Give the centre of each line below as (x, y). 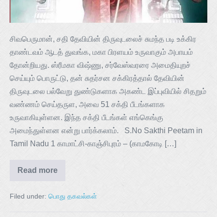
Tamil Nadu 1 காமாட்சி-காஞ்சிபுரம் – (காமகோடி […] (93, 143)
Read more (38, 170)
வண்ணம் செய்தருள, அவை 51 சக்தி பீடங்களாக (87, 104)
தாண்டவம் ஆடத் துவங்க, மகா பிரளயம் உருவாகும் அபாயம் (101, 52)
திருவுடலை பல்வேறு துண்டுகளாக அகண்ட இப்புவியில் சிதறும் (108, 91)
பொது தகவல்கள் (73, 196)
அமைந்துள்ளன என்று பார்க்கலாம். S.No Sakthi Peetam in (106, 130)
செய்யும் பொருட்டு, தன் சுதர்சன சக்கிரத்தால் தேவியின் (97, 78)
